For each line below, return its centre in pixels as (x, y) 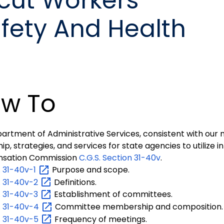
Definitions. (74, 182)
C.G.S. (90, 158)
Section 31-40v (130, 158)
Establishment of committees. (112, 194)
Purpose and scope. (90, 170)
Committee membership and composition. (138, 206)
